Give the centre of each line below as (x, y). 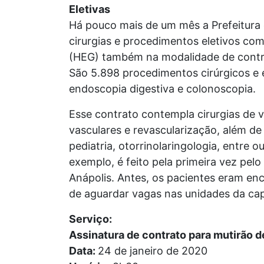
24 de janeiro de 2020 (153, 251)
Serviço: (90, 219)
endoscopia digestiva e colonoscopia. (164, 89)
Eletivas (90, 9)
